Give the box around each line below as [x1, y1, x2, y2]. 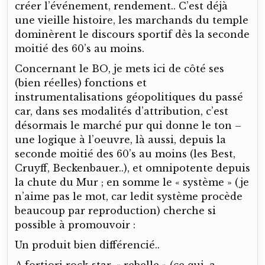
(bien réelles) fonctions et [15, 76, 147, 89]
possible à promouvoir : [15, 218, 135, 231]
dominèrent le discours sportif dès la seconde [15, 28, 250, 40]
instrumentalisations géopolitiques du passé [15, 91, 243, 103]
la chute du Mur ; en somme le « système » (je [15, 176, 249, 188]
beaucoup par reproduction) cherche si [15, 204, 216, 216]
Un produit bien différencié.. [15, 238, 160, 251]
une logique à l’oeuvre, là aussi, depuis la [15, 133, 226, 146]
